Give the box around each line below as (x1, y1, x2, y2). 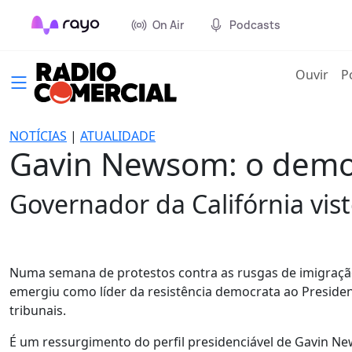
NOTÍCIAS (9, 127, 67, 145)
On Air (152, 17, 184, 32)
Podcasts (229, 17, 280, 32)
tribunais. (9, 302, 66, 319)
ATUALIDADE (80, 127, 156, 145)
